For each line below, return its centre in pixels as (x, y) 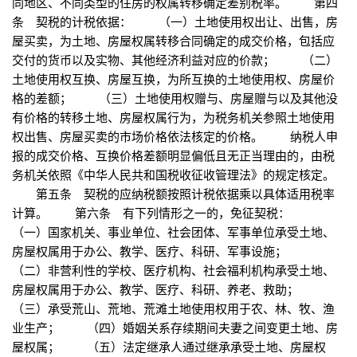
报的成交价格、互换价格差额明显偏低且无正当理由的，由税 (173, 155)
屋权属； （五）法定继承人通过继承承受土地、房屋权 (169, 347)
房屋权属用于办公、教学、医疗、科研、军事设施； (163, 251)
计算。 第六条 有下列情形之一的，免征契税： (165, 213)
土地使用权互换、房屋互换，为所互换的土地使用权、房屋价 (173, 79)
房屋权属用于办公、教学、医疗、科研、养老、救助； (169, 289)
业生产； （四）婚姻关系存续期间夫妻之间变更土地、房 (175, 328)
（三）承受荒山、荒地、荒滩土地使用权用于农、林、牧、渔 (173, 308)
